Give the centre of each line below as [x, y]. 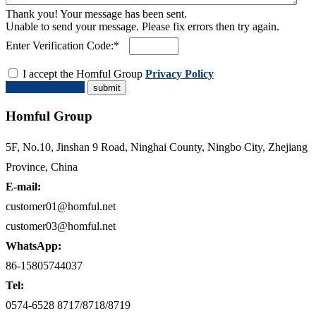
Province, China [42, 167]
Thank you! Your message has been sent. [96, 13]
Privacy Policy [180, 73]
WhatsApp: [34, 246]
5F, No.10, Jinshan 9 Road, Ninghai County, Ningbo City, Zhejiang [157, 147]
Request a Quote [45, 87]
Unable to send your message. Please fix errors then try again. [142, 26]
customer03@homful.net [61, 226]
